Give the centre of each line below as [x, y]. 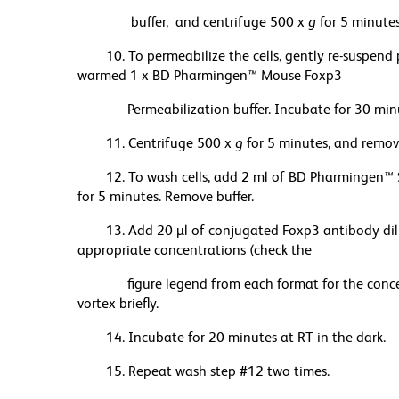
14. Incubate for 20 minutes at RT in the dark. [246, 338]
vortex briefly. [118, 304]
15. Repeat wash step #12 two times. [218, 371]
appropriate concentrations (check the [198, 250]
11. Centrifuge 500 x [171, 143]
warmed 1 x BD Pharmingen [163, 76]
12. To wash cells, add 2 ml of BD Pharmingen [245, 177]
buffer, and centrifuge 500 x [207, 22]
